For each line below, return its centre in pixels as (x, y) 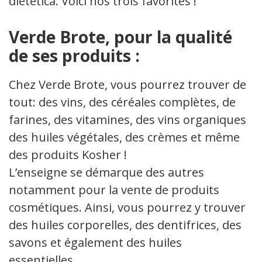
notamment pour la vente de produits (114, 189)
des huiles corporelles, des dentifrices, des (125, 225)
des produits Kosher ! (68, 154)
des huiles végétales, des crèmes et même (124, 137)
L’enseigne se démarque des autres (106, 172)
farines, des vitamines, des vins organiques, (129, 119)
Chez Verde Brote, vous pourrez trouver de (127, 84)
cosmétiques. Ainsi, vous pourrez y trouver (127, 207)
